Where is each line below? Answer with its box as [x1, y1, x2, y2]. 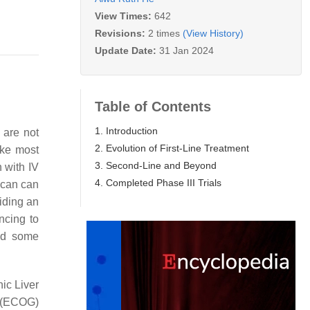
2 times [148, 27, 180, 39]
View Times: [95, 10, 154, 21]
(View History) [183, 27, 244, 39]
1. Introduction [95, 125, 158, 136]
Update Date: [95, 44, 159, 56]
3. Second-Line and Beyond [95, 159, 217, 171]
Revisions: [95, 27, 148, 39]
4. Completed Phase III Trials [95, 176, 221, 188]
